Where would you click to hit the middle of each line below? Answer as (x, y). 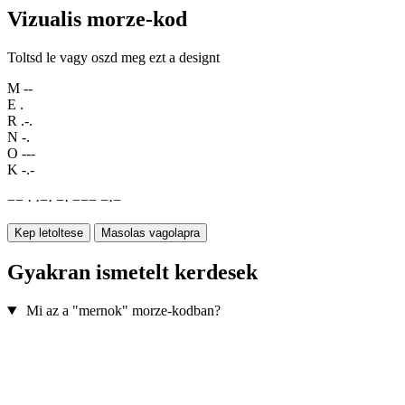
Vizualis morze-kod (97, 19)
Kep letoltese (49, 233)
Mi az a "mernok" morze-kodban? (123, 311)
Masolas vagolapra (151, 233)
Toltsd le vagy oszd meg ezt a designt (113, 58)
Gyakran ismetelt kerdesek (132, 273)
